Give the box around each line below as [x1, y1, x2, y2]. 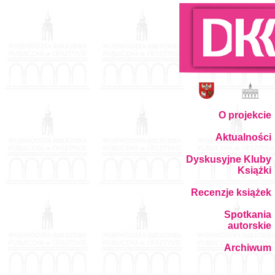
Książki [238, 165, 271, 176]
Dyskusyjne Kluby [186, 154, 271, 165]
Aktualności [215, 132, 271, 142]
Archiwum [224, 242, 271, 253]
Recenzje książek [191, 187, 271, 198]
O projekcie [219, 110, 271, 120]
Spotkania [224, 209, 271, 220]
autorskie [228, 220, 271, 231]
